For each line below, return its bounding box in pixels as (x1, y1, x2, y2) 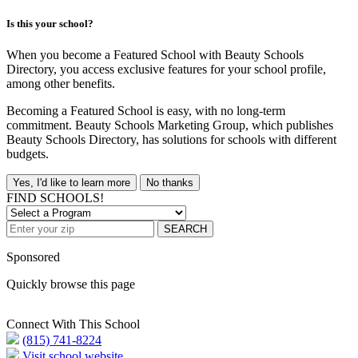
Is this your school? (6, 17, 93, 30)
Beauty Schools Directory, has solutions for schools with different (6, 133, 336, 147)
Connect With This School (6, 317, 140, 332)
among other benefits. (6, 77, 115, 91)
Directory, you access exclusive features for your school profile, (6, 62, 326, 77)
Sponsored (6, 250, 60, 265)
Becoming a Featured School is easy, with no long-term (6, 104, 285, 118)
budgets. (6, 147, 49, 161)
